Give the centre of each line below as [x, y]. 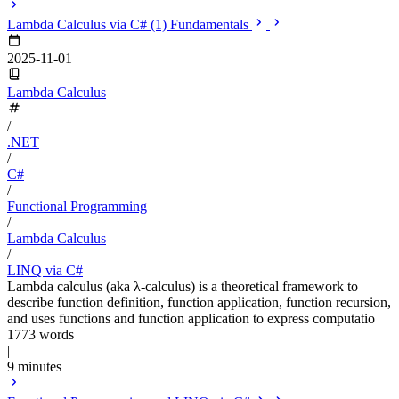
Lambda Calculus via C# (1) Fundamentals [130, 24]
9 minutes [34, 366]
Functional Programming [77, 206]
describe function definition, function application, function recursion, [199, 302]
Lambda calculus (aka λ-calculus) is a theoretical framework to [183, 286]
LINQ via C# [45, 270]
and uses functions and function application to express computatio [191, 318]
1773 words [41, 334]
